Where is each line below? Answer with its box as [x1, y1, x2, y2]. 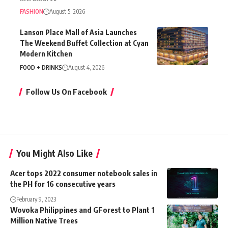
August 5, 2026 [49, 7, 85, 15]
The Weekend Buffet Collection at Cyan [20, 38, 149, 47]
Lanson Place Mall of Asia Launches [20, 27, 137, 37]
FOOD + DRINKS [20, 63, 62, 71]
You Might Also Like [16, 147, 93, 159]
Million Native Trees [10, 215, 78, 225]
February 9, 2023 [16, 195, 56, 203]
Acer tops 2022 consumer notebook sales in [10, 168, 157, 178]
